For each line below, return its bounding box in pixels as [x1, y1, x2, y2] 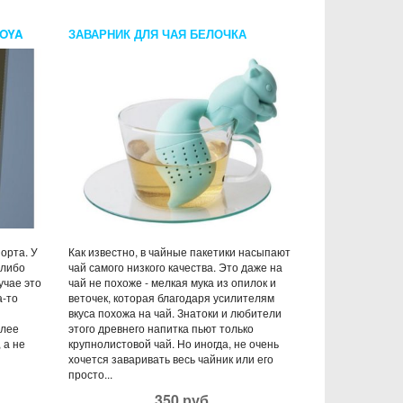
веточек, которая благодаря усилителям [68, 289, 274, 305]
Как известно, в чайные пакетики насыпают [68, 243, 291, 259]
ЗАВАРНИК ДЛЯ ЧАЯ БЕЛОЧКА [68, 24, 246, 42]
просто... [68, 365, 112, 381]
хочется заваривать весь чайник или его [68, 350, 273, 366]
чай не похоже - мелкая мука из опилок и [68, 273, 276, 290]
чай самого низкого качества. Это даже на [68, 258, 282, 274]
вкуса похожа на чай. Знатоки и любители [68, 304, 282, 320]
